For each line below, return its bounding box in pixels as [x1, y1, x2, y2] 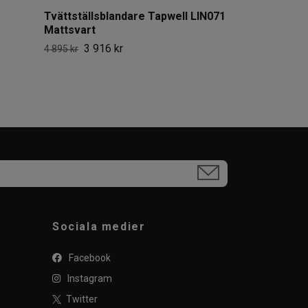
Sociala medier [52, 220, 146, 234]
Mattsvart [44, 23, 96, 36]
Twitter [64, 294, 98, 305]
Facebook [67, 252, 111, 264]
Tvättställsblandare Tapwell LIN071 [44, 9, 225, 23]
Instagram [65, 273, 112, 285]
